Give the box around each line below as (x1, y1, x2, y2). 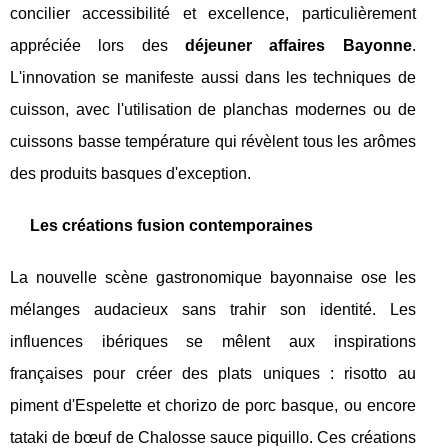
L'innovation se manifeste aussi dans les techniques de (10, 69, 416, 87)
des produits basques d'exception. (10, 165, 251, 183)
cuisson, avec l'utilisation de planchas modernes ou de (10, 101, 416, 119)
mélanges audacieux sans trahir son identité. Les (10, 301, 416, 319)
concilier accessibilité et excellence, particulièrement (10, 5, 416, 23)
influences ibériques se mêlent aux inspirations (10, 333, 416, 351)
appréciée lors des (10, 37, 185, 55)
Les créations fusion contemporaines (30, 217, 313, 235)
